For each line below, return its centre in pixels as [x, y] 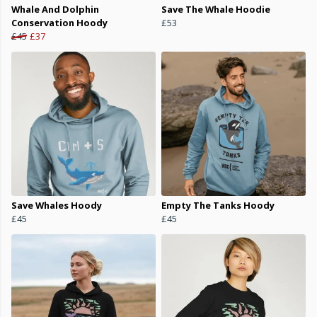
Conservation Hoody [59, 23]
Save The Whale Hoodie [216, 10]
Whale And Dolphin [55, 10]
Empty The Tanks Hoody [218, 206]
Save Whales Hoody [57, 206]
